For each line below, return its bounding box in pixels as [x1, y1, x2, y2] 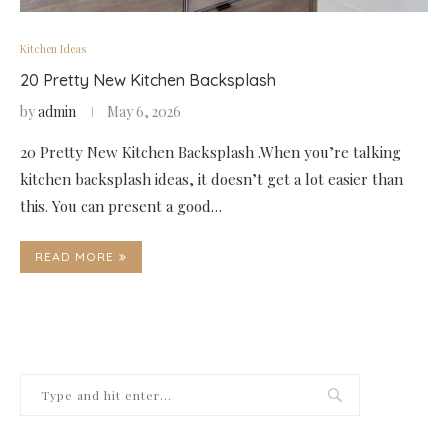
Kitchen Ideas [20, 41, 86, 56]
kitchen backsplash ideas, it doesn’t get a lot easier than [20, 169, 403, 189]
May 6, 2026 [107, 102, 181, 121]
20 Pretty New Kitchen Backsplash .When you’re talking [20, 142, 401, 162]
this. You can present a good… [20, 196, 222, 216]
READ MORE [35, 249, 114, 264]
